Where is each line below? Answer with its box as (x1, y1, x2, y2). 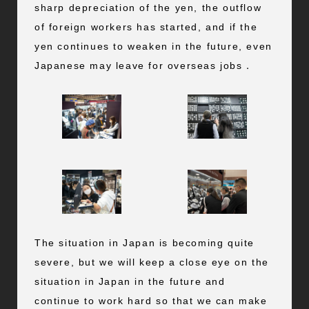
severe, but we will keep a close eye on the (34, 256, 269, 268)
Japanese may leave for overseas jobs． (34, 59, 254, 71)
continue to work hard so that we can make (34, 295, 268, 306)
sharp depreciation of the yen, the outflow (34, 1, 262, 13)
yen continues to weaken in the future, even (34, 40, 272, 52)
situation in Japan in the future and (34, 275, 226, 287)
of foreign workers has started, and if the (34, 21, 258, 32)
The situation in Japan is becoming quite (34, 237, 255, 248)
